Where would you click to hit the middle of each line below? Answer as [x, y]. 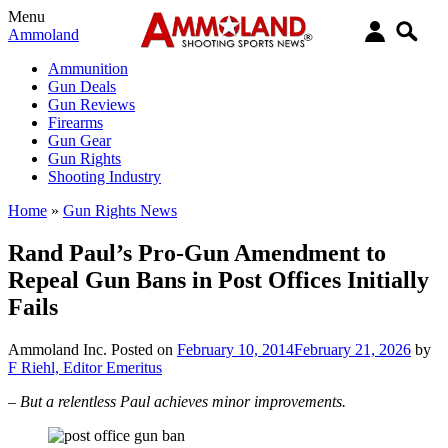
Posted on [144, 349]
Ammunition [88, 68]
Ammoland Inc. [57, 349]
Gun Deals [82, 86]
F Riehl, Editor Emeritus [85, 367]
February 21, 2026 [352, 349]
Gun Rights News [120, 210]
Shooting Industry [104, 176]
